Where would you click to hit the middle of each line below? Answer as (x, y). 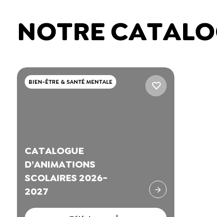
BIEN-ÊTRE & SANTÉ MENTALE (70, 82)
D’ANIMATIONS (60, 164)
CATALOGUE (54, 151)
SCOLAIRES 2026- (66, 178)
